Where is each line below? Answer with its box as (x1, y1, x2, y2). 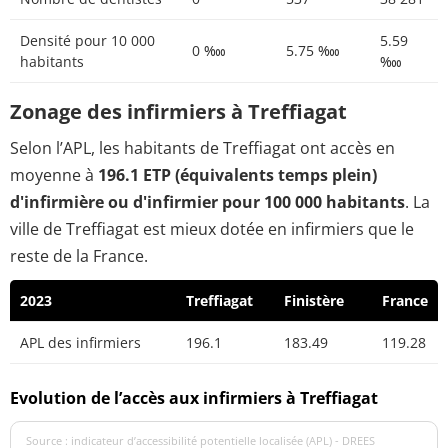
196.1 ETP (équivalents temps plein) (98, 164, 377, 187)
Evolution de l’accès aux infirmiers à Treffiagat (10, 386, 378, 409)
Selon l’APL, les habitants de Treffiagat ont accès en (10, 137, 395, 160)
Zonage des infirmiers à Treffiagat (10, 98, 347, 126)
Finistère (284, 291, 344, 311)
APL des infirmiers (20, 333, 141, 353)
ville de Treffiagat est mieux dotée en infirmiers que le (10, 218, 414, 241)
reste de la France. (10, 245, 148, 268)
